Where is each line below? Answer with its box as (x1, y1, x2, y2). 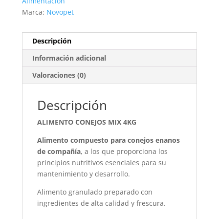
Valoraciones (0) (32, 70, 86, 80)
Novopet (46, 7, 74, 17)
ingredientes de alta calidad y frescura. (37, 198, 166, 208)
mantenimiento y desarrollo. (37, 169, 130, 179)
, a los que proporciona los (80, 147, 168, 156)
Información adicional (32, 53, 106, 63)
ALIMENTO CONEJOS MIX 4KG (37, 117, 136, 127)
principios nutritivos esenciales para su (37, 158, 166, 168)
